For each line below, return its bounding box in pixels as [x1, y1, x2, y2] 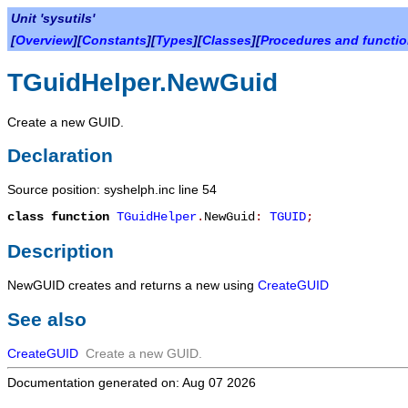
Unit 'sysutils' [11, 11, 95, 25]
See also [7, 308, 87, 330]
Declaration [7, 144, 113, 166]
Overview [15, 33, 73, 47]
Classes [202, 33, 251, 47]
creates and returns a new [65, 278, 223, 293]
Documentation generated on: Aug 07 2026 [7, 375, 256, 391]
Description [7, 240, 114, 261]
